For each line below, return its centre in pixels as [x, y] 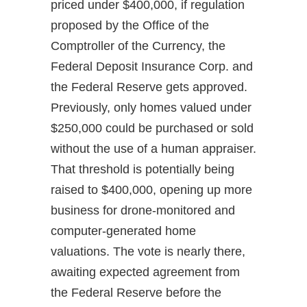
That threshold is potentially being [143, 169]
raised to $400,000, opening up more [151, 189]
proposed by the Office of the [130, 25]
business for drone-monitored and [143, 210]
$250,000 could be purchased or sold [152, 128]
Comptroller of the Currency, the [138, 46]
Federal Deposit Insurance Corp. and [152, 66]
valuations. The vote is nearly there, [148, 251]
